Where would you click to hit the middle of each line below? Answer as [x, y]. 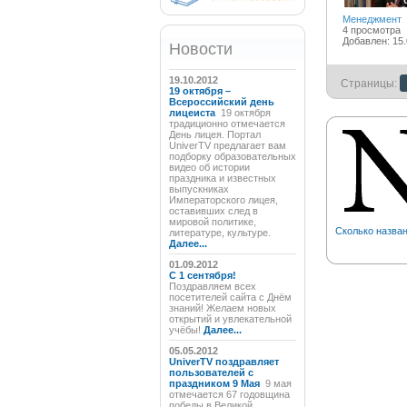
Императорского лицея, [223, 200]
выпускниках [199, 189]
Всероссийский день [221, 102]
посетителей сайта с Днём [230, 297]
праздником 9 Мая [215, 383]
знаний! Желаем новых [222, 308]
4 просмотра [371, 30]
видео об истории [209, 167]
